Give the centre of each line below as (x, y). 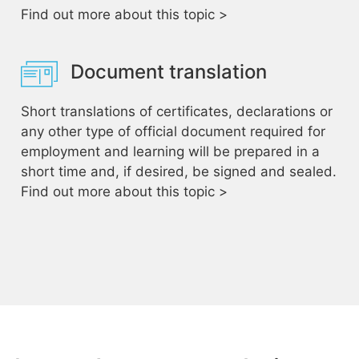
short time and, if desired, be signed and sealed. (178, 171)
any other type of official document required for (173, 131)
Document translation (168, 72)
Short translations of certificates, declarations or (176, 111)
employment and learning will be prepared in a (170, 151)
